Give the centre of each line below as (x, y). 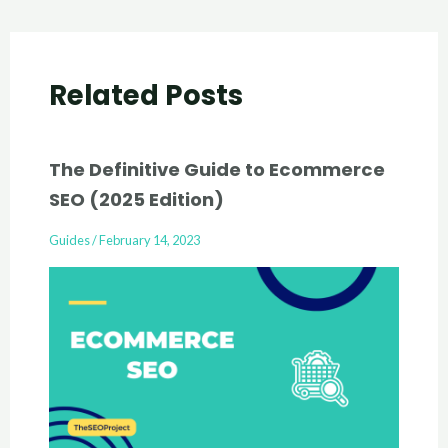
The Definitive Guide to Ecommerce (216, 170)
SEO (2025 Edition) (136, 200)
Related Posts (145, 95)
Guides (69, 240)
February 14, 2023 (149, 240)
